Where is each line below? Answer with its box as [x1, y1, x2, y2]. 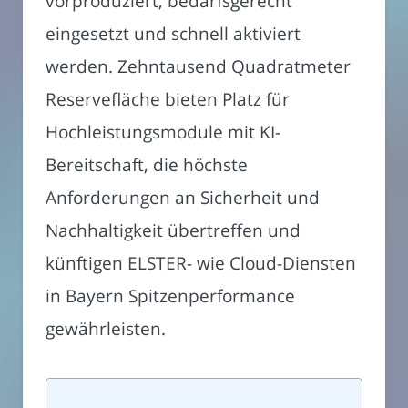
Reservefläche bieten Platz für [46, 87, 290, 112]
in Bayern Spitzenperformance [46, 283, 295, 309]
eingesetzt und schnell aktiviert [46, 21, 301, 46]
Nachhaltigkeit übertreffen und [46, 218, 301, 243]
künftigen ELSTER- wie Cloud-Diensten [46, 250, 356, 276]
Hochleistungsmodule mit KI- [46, 119, 280, 145]
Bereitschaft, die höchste [46, 152, 248, 178]
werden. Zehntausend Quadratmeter [46, 54, 351, 79]
